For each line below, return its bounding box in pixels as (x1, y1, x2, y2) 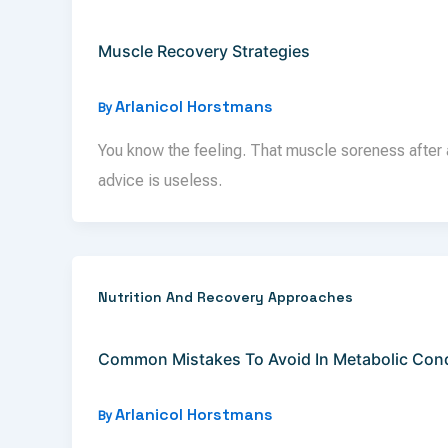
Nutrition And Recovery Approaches (97, 288, 353, 307)
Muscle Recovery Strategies (97, 40, 310, 61)
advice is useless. (97, 171, 222, 191)
